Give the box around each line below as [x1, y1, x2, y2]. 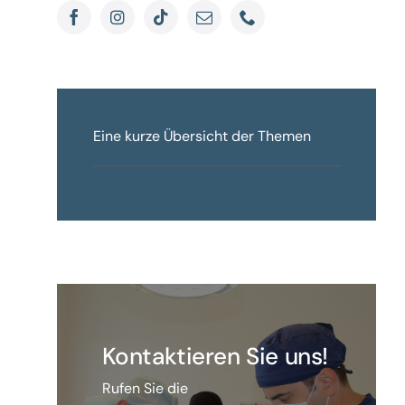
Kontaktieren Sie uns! [101, 341, 328, 372]
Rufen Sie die [101, 379, 188, 398]
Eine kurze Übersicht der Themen [92, 127, 311, 146]
